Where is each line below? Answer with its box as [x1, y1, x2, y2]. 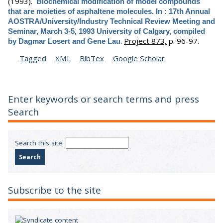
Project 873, [124, 35, 167, 46]
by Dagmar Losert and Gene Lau [8, 36, 120, 45]
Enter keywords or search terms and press [8, 92, 199, 106]
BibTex [79, 53, 104, 63]
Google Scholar [112, 53, 165, 63]
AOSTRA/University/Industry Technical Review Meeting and [8, 16, 215, 25]
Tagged [19, 53, 46, 63]
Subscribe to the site [8, 184, 101, 197]
